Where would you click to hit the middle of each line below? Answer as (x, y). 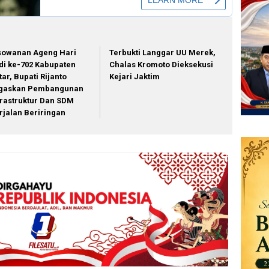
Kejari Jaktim (135, 77)
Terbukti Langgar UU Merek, (163, 53)
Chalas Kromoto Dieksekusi (162, 65)
